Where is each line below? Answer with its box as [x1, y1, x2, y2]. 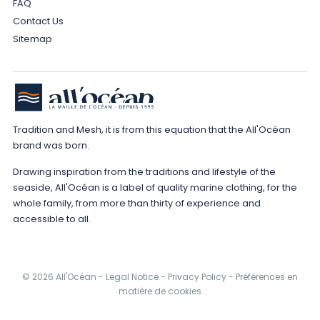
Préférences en [236, 270, 298, 283]
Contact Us [12, 14, 64, 27]
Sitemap [12, 32, 52, 45]
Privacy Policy [168, 270, 229, 283]
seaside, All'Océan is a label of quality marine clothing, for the [12, 181, 297, 194]
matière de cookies [119, 284, 201, 297]
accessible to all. [12, 212, 91, 225]
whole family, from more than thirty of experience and [12, 196, 261, 209]
